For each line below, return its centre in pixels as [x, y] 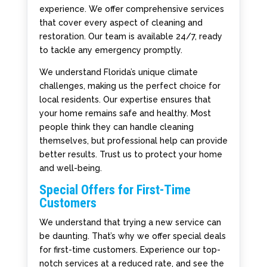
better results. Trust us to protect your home [131, 154]
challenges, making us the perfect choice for [130, 86]
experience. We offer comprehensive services [131, 9]
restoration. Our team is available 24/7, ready [131, 36]
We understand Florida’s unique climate [118, 72]
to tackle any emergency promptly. [111, 50]
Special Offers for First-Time [115, 190]
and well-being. [70, 168]
